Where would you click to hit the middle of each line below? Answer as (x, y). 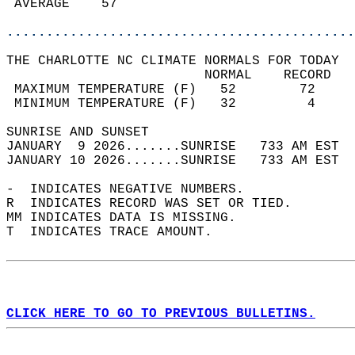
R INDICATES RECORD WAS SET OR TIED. (157, 204)
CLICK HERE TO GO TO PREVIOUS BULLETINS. (161, 314)
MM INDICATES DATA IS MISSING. (129, 218)
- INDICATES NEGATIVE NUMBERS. (133, 189)
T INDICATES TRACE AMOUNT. (117, 232)
